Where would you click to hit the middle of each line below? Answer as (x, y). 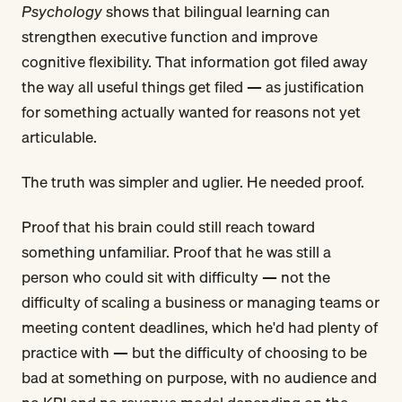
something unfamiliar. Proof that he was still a (176, 251)
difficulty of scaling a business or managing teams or (201, 301)
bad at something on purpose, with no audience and (199, 377)
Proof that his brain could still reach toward (168, 226)
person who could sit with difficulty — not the (176, 276)
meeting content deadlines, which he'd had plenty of (200, 327)
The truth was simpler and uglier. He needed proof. (193, 181)
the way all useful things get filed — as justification (193, 86)
